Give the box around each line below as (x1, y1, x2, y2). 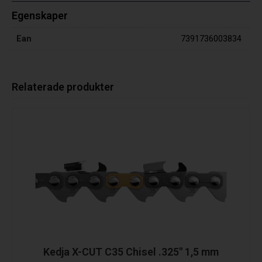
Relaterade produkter (12, 81, 114, 94)
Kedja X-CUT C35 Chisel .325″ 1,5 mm (43, 246, 219, 258)
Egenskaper (12, 9, 68, 22)
